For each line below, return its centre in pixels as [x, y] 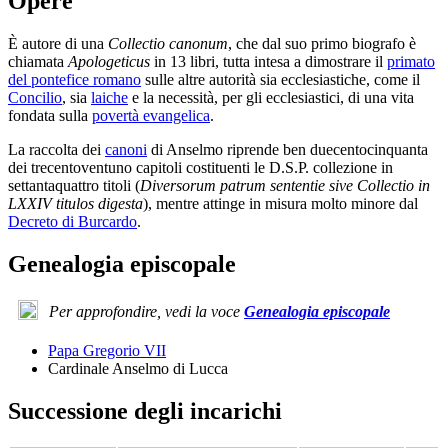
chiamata [38, 62]
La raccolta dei [56, 150]
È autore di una [58, 44]
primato [411, 62]
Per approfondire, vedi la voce [146, 312]
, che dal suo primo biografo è [322, 44]
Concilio [35, 98]
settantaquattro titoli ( [74, 186]
